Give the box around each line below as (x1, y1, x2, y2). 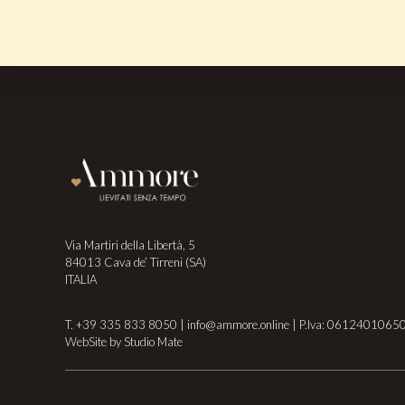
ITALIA (65, 271, 97, 287)
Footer (64, 116, 165, 161)
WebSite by (65, 334, 124, 349)
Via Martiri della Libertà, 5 (65, 237, 195, 252)
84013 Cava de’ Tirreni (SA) (65, 254, 206, 269)
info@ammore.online (187, 316, 289, 332)
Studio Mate (124, 334, 183, 349)
